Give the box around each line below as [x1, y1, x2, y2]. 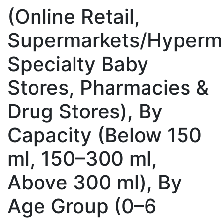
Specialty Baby [7, 51, 148, 76]
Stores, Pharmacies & [7, 75, 209, 100]
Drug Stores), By [7, 99, 163, 123]
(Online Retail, [7, 4, 140, 29]
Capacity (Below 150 [7, 122, 202, 147]
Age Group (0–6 [7, 193, 156, 218]
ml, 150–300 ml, [7, 146, 157, 171]
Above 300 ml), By [7, 170, 182, 194]
